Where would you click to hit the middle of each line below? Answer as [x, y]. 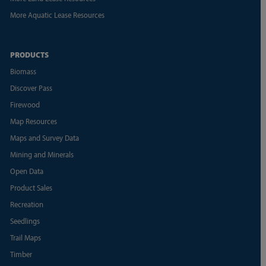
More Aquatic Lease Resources [57, 15]
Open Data [26, 171]
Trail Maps [25, 237]
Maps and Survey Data [44, 137]
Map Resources [33, 121]
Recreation [26, 204]
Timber [21, 254]
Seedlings [25, 221]
